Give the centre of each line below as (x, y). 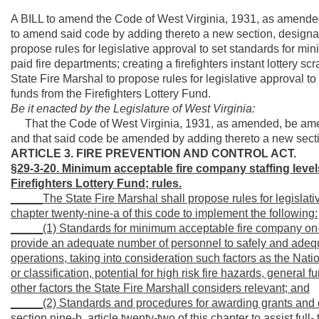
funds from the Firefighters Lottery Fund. (111, 94)
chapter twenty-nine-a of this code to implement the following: (164, 213)
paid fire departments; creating (88, 64)
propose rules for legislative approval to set (120, 49)
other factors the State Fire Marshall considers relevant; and (160, 288)
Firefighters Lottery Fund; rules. (96, 183)
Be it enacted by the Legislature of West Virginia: (133, 109)
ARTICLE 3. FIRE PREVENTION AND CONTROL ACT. (153, 153)
